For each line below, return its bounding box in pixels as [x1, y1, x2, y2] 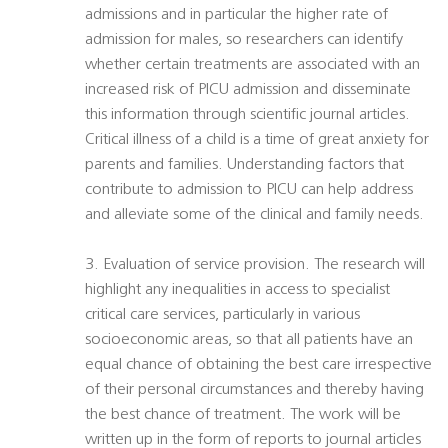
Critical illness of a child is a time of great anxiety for [85, 132, 429, 149]
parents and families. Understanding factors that [85, 157, 404, 174]
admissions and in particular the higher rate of [85, 7, 388, 24]
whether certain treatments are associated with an [85, 57, 420, 74]
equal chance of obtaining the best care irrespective [85, 357, 432, 374]
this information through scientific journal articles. [85, 107, 410, 124]
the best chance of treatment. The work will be [85, 407, 401, 424]
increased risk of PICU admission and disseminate [85, 82, 411, 99]
